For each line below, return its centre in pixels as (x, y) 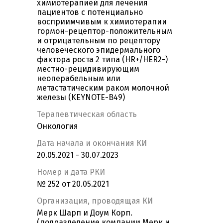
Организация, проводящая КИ (95, 201)
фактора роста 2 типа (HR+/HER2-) (102, 60)
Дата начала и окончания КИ (92, 143)
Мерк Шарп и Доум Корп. (85, 213)
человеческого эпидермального (99, 50)
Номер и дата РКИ (71, 172)
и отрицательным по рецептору (99, 41)
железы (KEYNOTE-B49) (81, 98)
